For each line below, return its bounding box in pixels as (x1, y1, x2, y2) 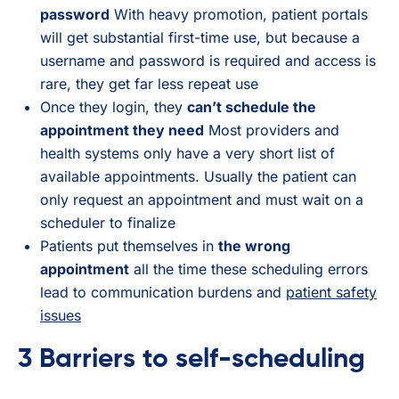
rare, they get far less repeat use (40, 74, 258, 93)
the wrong (218, 236, 290, 255)
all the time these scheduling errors (129, 259, 368, 278)
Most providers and (204, 120, 339, 139)
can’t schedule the (187, 97, 316, 116)
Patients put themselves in (40, 236, 218, 255)
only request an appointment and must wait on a (40, 190, 363, 208)
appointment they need (40, 120, 204, 139)
